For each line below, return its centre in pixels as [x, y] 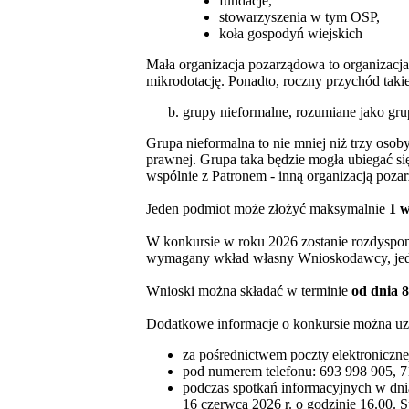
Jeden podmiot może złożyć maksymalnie [266, 209]
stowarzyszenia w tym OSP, [299, 17]
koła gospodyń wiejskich [291, 34]
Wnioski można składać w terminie [249, 291]
